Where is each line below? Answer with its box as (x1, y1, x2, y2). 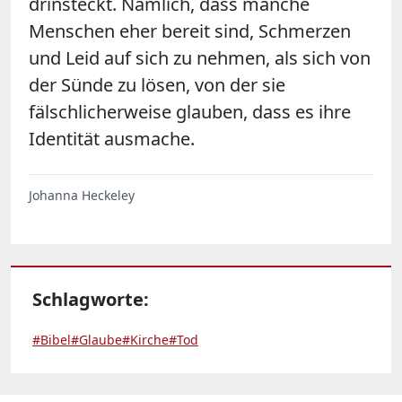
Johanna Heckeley (29, 186, 135, 204)
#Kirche (122, 330, 169, 348)
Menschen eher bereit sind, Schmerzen (29, 18, 351, 43)
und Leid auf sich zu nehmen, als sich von (29, 45, 371, 70)
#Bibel (32, 330, 71, 348)
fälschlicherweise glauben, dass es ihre (29, 99, 351, 124)
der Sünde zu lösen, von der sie (29, 72, 285, 97)
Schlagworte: (32, 286, 149, 311)
